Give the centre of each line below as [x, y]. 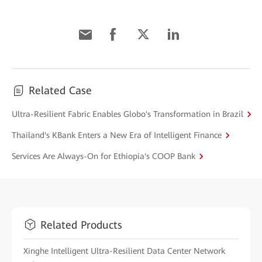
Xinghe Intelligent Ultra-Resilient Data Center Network [124, 251]
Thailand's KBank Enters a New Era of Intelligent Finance [117, 135]
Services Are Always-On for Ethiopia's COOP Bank [104, 156]
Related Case [60, 91]
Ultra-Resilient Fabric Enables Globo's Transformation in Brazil [127, 114]
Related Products [81, 225]
